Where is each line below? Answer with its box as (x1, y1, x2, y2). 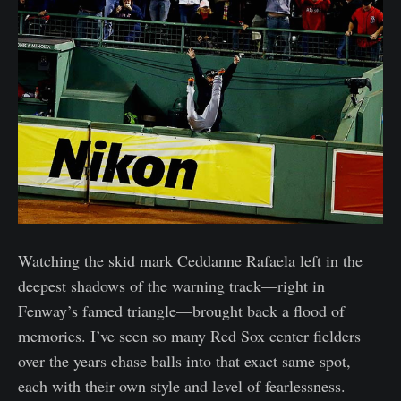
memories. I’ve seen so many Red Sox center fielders (18, 325, 361, 347)
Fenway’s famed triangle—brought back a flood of (18, 300, 345, 322)
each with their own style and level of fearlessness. (18, 375, 346, 397)
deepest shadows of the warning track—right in (18, 275, 325, 297)
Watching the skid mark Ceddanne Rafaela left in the (18, 250, 363, 272)
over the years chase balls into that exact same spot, (18, 350, 351, 372)
